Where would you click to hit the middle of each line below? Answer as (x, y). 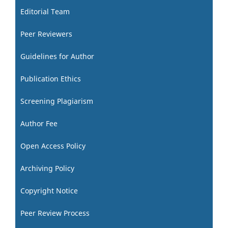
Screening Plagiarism (57, 101)
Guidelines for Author (57, 56)
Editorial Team (45, 12)
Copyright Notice (49, 191)
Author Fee (39, 124)
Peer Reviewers (46, 34)
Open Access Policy (53, 146)
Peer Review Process (55, 213)
